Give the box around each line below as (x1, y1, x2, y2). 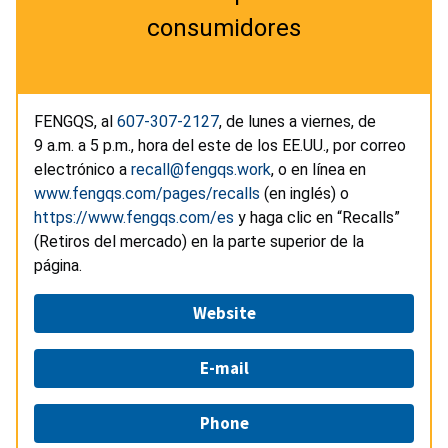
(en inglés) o (260, 183, 353, 203)
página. (34, 255, 82, 275)
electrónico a (34, 159, 131, 179)
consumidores (147, 13, 301, 42)
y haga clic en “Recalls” (234, 207, 400, 227)
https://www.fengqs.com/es (34, 207, 234, 227)
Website (192, 301, 256, 324)
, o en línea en (271, 159, 370, 179)
